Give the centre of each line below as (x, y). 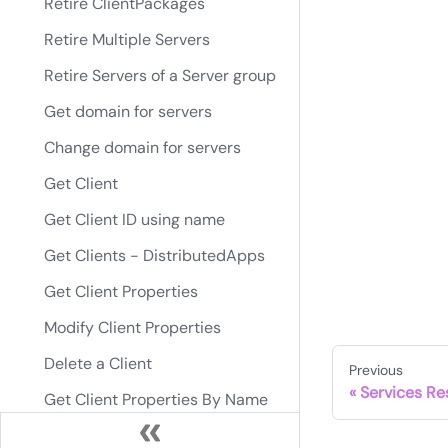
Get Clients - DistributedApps (154, 255)
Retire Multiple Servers (127, 39)
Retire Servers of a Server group (160, 75)
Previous (376, 370)
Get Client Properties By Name (156, 399)
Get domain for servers (128, 111)
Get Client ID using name (134, 219)
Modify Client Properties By (144, 435)
